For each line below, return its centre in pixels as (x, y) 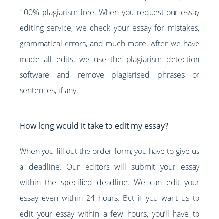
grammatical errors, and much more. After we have (109, 43)
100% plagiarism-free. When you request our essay (109, 12)
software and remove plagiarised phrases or (109, 75)
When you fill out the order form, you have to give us (109, 151)
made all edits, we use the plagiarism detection (109, 59)
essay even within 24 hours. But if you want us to (109, 198)
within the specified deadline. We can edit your (109, 182)
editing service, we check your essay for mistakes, (109, 28)
